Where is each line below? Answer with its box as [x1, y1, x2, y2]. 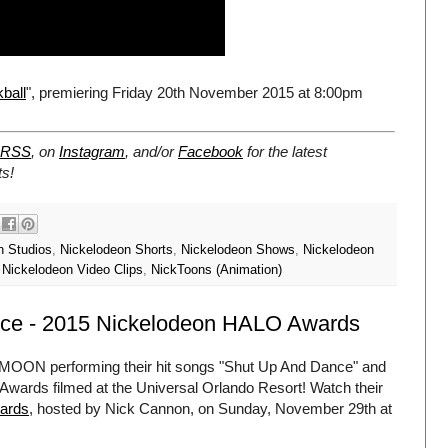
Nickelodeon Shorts [60, 243, 173, 258]
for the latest [243, 142, 327, 160]
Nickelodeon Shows [181, 243, 295, 258]
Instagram [59, 142, 125, 160]
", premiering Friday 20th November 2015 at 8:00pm [26, 83, 363, 101]
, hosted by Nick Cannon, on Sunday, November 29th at [29, 400, 392, 418]
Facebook [178, 142, 243, 160]
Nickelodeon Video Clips [2, 263, 143, 278]
